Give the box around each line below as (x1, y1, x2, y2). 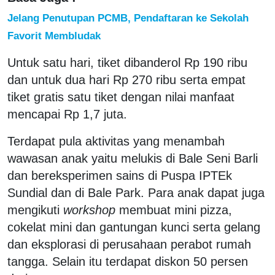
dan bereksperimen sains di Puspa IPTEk (7, 168, 232, 182)
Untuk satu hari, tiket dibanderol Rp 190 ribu (7, 55, 247, 69)
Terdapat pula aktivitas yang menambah (7, 134, 225, 148)
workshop (63, 203, 115, 217)
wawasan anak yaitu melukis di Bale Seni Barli (7, 151, 258, 165)
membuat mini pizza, (115, 203, 232, 217)
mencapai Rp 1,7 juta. (7, 107, 127, 121)
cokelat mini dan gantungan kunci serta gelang (7, 220, 260, 234)
